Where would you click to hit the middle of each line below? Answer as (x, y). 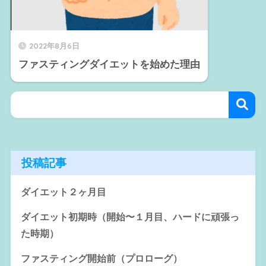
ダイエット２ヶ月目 (63, 192)
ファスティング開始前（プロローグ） (101, 258)
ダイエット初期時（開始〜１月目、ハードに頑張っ (130, 217)
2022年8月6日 (54, 46)
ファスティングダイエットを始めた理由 (109, 65)
